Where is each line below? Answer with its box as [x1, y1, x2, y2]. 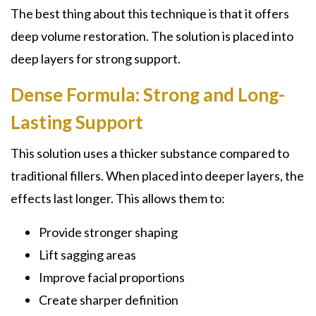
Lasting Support [11, 111, 143, 133]
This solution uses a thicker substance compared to [11, 145, 289, 161]
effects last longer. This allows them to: [11, 190, 225, 206]
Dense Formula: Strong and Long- [11, 83, 285, 106]
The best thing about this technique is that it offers [11, 6, 289, 21]
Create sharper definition [39, 292, 178, 308]
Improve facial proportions [39, 269, 185, 285]
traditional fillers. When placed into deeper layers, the [11, 168, 304, 183]
